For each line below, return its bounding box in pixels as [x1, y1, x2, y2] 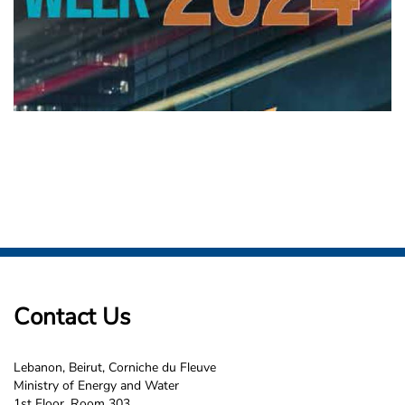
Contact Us [14, 301, 130, 333]
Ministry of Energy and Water [14, 377, 179, 394]
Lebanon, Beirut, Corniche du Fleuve [14, 359, 216, 376]
